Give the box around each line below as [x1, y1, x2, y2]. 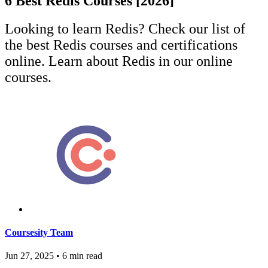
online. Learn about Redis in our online [5, 53, 233, 69]
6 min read [60, 251, 102, 261]
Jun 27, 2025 [5, 251, 54, 261]
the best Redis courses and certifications [5, 36, 237, 53]
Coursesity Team [5, 227, 73, 237]
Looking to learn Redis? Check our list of [5, 20, 245, 36]
